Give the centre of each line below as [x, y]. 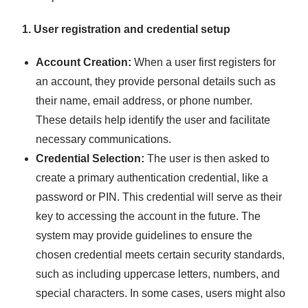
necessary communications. [104, 140]
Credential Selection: [90, 159]
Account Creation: [84, 63]
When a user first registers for [204, 63]
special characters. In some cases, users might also [161, 294]
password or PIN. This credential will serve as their [159, 197]
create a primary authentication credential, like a [152, 178]
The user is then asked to [207, 159]
